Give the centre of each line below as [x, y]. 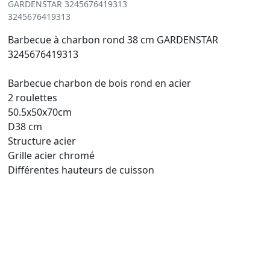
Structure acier [42, 141]
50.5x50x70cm [40, 112]
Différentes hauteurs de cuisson [81, 170]
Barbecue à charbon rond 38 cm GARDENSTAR [113, 39]
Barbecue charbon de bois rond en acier [99, 83]
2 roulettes [33, 97]
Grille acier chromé [51, 155]
